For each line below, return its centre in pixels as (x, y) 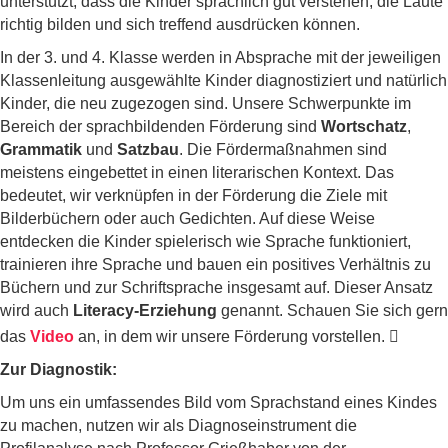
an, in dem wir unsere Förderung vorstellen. (233, 336)
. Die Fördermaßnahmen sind (283, 149)
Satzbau (148, 149)
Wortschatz (364, 126)
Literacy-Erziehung (145, 310)
